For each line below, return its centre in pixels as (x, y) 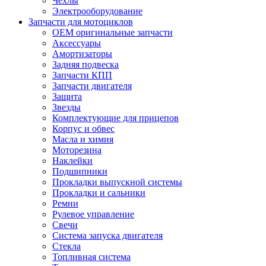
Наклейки (72, 160)
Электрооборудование (97, 11)
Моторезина (77, 150)
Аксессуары (77, 43)
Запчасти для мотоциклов (81, 21)
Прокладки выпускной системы (117, 182)
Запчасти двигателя (92, 85)
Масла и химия (83, 139)
